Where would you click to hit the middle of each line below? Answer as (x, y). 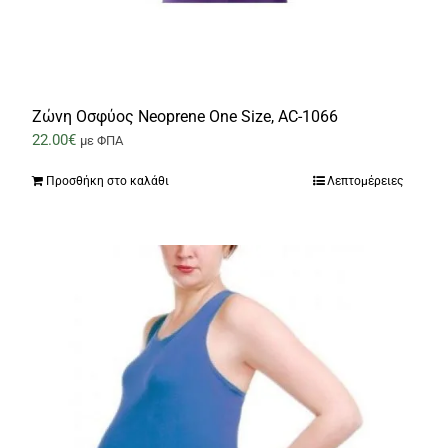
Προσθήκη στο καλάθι (107, 180)
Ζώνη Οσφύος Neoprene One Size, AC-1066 (184, 116)
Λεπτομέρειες (364, 180)
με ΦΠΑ (101, 140)
